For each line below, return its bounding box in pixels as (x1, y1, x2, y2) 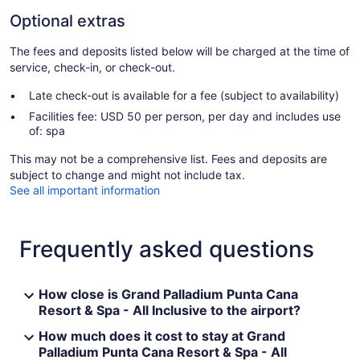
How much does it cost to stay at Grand (39, 328, 285, 345)
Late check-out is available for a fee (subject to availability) (29, 88, 339, 103)
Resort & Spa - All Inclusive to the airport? (39, 302, 301, 319)
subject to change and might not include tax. (10, 168, 245, 182)
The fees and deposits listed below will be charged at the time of (10, 44, 350, 59)
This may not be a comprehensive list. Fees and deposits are (10, 152, 327, 166)
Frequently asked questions (19, 235, 314, 264)
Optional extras (10, 11, 125, 31)
